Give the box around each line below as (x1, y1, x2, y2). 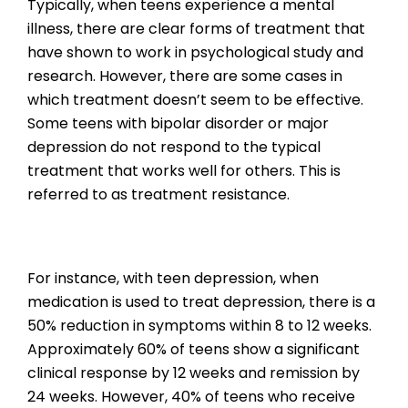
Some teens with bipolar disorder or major (27, 113, 329, 135)
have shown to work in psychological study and (27, 42, 363, 64)
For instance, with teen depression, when (27, 268, 319, 290)
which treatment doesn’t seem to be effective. (27, 89, 363, 111)
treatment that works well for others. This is (27, 160, 341, 182)
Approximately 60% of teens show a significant (27, 339, 360, 361)
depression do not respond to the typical (27, 137, 321, 158)
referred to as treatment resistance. (27, 184, 290, 206)
